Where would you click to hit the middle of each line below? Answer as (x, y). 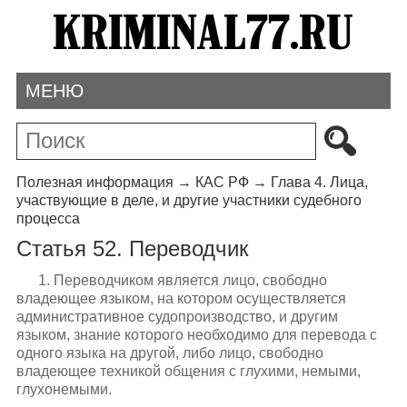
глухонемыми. (64, 389)
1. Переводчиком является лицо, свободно (182, 280)
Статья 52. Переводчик (132, 249)
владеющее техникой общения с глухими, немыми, (188, 371)
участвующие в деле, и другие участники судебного (189, 200)
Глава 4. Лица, (319, 182)
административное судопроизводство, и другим (177, 316)
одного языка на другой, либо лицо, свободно (169, 352)
